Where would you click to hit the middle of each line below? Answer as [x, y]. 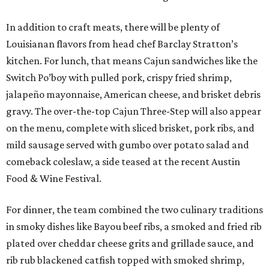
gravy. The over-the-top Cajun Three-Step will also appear [134, 111]
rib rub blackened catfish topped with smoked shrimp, [125, 260]
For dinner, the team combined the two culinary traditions [134, 210]
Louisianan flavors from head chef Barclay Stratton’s [122, 44]
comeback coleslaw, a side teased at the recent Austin [123, 162]
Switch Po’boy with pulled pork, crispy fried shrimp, [119, 77]
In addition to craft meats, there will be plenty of [113, 27]
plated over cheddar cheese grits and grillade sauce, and [130, 243]
